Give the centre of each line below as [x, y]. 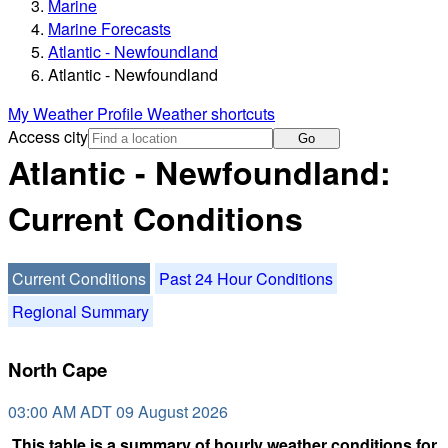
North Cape [57, 369]
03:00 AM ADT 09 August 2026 [118, 412]
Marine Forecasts [109, 29]
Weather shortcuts [211, 114]
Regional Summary [80, 311]
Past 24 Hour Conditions [246, 278]
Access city [48, 137]
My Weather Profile [77, 114]
